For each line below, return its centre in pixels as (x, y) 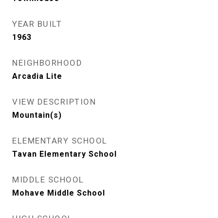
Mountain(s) (37, 115)
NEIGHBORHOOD (47, 63)
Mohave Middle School (59, 193)
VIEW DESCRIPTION (54, 102)
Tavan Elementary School (64, 154)
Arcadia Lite (37, 76)
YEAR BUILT (37, 24)
